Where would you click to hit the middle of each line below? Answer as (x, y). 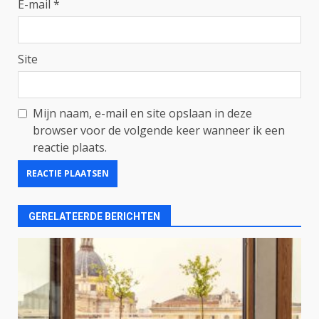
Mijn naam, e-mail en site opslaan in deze (142, 113)
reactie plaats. (70, 147)
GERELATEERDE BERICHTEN (94, 216)
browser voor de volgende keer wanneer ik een (159, 130)
